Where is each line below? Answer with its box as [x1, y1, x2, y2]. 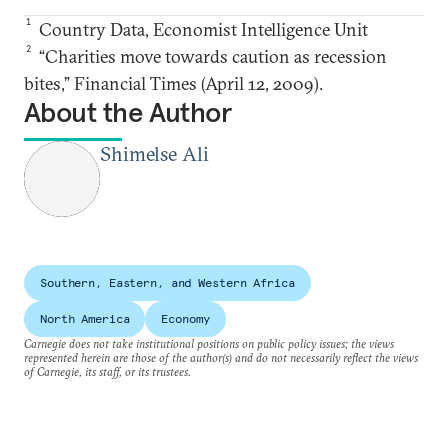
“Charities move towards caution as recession [35, 45, 388, 69]
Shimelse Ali [100, 141, 209, 167]
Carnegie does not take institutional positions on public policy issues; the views [24, 336, 394, 352]
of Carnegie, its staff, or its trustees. [24, 364, 191, 380]
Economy [161, 311, 210, 327]
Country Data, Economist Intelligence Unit [35, 18, 369, 42]
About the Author [24, 95, 232, 131]
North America [40, 311, 130, 327]
